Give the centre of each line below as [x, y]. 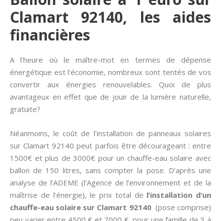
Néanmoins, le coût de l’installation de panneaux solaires [110, 133]
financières [50, 35]
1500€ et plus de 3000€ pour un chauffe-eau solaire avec [110, 158]
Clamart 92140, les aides [110, 17]
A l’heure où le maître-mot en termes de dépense [110, 60]
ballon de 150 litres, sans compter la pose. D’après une [110, 170]
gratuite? [25, 109]
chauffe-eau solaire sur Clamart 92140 [81, 207]
